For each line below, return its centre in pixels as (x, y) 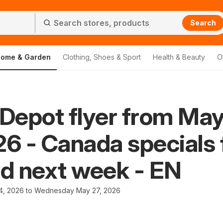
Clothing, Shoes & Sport (102, 57)
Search (203, 22)
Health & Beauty (179, 57)
